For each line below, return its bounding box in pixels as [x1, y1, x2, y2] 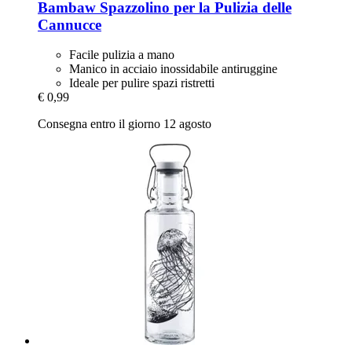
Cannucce [38, 16, 101, 33]
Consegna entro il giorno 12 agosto [38, 117, 211, 131]
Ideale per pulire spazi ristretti [69, 76, 214, 90]
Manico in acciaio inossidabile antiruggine [69, 62, 277, 76]
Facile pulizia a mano [69, 48, 174, 62]
